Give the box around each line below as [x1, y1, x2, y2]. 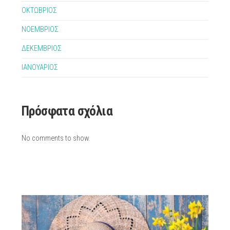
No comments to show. [21, 134, 90, 143]
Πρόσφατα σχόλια [21, 103, 112, 119]
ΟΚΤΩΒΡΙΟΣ [21, 6, 57, 15]
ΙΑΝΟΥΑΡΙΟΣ [21, 63, 58, 72]
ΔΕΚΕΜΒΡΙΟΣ [21, 44, 62, 53]
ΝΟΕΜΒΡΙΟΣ [21, 25, 59, 34]
